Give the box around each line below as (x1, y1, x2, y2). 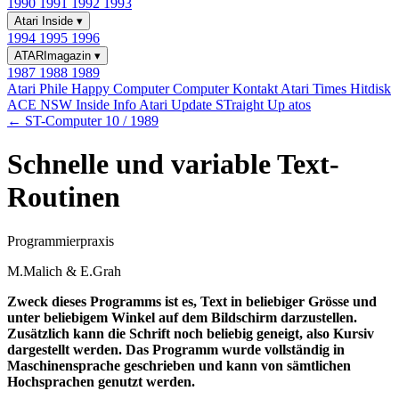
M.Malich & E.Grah (7, 263, 121, 279)
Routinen (7, 181, 120, 214)
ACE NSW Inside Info (7, 97, 139, 112)
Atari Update (139, 97, 216, 112)
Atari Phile (7, 81, 71, 96)
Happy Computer (71, 81, 173, 96)
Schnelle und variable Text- (7, 148, 339, 181)
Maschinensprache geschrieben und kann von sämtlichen (7, 357, 351, 373)
